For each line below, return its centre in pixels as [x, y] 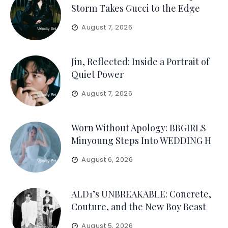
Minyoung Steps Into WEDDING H [141, 140]
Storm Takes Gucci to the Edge [136, 8]
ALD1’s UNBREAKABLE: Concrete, [141, 194]
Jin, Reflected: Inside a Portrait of [140, 62]
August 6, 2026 [107, 160]
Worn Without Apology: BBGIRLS [139, 128]
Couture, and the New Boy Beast [139, 207]
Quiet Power [97, 74]
